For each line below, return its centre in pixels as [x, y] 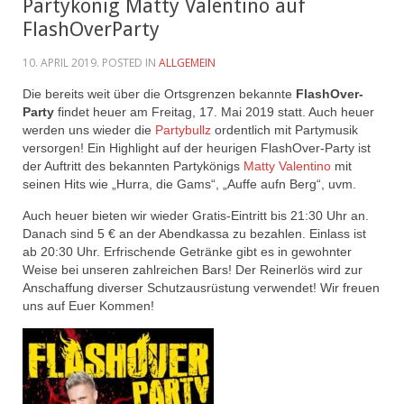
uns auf [46, 305]
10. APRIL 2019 [60, 62]
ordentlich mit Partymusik [285, 129]
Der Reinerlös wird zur [299, 269]
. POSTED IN [128, 62]
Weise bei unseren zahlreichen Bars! [129, 269]
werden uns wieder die [89, 129]
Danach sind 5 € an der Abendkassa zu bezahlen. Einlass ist [194, 233]
